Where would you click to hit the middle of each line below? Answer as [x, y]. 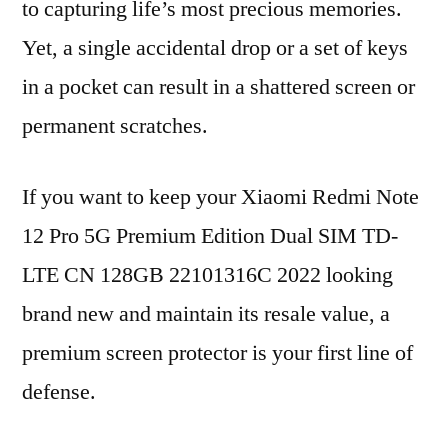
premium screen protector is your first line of [217, 353]
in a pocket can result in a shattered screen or [218, 87]
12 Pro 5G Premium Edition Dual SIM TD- [210, 236]
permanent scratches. [115, 126]
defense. [59, 392]
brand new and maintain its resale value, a [206, 314]
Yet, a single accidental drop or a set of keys [215, 48]
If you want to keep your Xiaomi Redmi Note [220, 197]
